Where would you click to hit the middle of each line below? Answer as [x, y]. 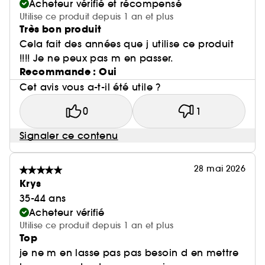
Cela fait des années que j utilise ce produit [127, 44]
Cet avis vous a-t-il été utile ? [90, 87]
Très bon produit [61, 29]
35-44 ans [43, 198]
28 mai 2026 [220, 169]
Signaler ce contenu [69, 135]
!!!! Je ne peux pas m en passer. [96, 58]
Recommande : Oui [68, 72]
